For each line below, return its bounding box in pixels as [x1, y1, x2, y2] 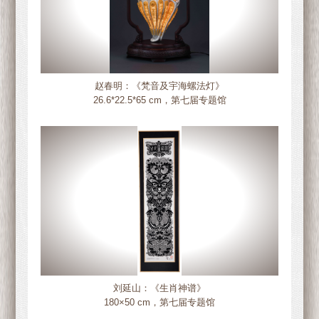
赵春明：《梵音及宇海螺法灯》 [95, 80, 225, 92]
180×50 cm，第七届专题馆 [104, 296, 216, 308]
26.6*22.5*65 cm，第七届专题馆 [93, 95, 226, 106]
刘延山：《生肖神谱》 [113, 282, 206, 293]
